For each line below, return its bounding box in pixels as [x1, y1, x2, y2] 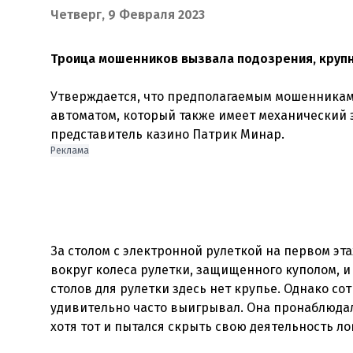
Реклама [50, 145, 89, 156]
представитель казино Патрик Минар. [50, 127, 284, 142]
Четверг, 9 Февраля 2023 [50, 7, 205, 22]
